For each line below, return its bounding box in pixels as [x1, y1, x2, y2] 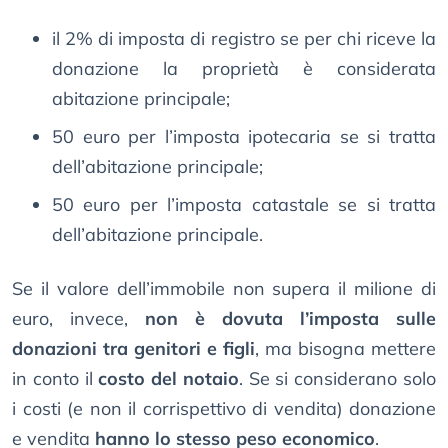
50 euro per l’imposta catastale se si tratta [52, 193, 436, 217]
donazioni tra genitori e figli [12, 337, 255, 361]
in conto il [12, 367, 99, 391]
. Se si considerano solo [238, 367, 437, 391]
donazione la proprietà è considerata [52, 57, 436, 81]
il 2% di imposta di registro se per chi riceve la [52, 27, 436, 51]
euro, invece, [12, 307, 145, 331]
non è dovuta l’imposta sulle [145, 307, 436, 331]
